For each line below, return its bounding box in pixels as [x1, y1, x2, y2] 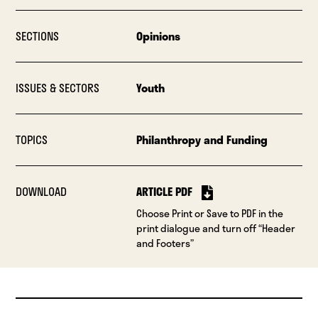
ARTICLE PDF [136, 182, 192, 201]
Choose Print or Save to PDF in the [136, 206, 283, 221]
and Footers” [136, 236, 194, 251]
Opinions [136, 27, 180, 45]
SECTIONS [16, 27, 60, 45]
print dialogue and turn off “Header [136, 221, 295, 236]
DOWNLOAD [16, 182, 67, 201]
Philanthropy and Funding [136, 131, 268, 149]
